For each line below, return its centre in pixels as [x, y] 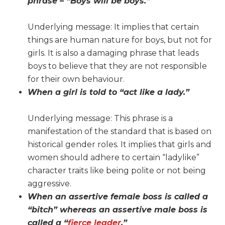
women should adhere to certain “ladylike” [114, 158]
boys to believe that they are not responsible [117, 66]
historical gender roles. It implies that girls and [120, 145]
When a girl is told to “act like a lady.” [108, 92]
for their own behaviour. [76, 79]
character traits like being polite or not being [117, 171]
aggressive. [49, 184]
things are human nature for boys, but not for [120, 40]
